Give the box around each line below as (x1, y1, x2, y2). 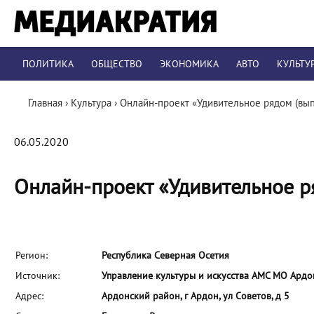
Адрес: (15, 290, 43, 302)
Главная (28, 97, 62, 109)
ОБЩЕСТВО (91, 58, 142, 70)
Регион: (15, 250, 48, 261)
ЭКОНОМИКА (160, 58, 219, 70)
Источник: (15, 270, 60, 282)
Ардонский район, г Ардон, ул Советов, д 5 (102, 290, 289, 302)
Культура (71, 97, 111, 109)
